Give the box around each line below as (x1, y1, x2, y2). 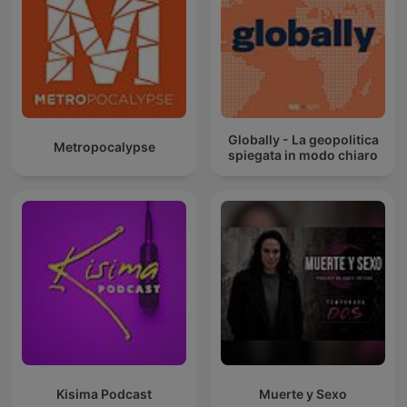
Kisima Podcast (56, 386, 152, 402)
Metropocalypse (53, 139, 155, 155)
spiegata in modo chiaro (228, 146, 378, 163)
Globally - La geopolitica (227, 131, 379, 147)
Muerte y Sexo (259, 386, 347, 402)
